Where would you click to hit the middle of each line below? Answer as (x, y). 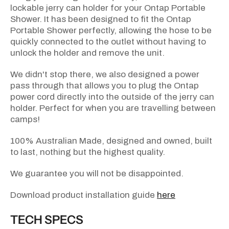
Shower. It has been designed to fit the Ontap (101, 19)
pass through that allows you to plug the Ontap (105, 86)
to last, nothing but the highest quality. (88, 152)
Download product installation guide (84, 195)
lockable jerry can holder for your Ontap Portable (108, 8)
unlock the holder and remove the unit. (87, 53)
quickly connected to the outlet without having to (108, 42)
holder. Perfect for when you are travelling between (113, 108)
